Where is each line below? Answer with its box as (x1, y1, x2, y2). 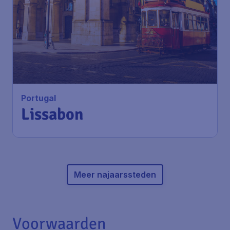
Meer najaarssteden (74, 169, 156, 180)
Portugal (21, 93, 56, 103)
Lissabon (21, 104, 84, 124)
